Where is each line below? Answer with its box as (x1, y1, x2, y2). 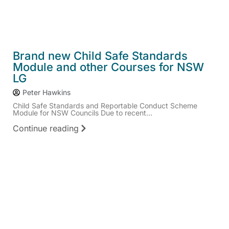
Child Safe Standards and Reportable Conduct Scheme (13, 101, 197, 110)
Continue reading (13, 123, 79, 133)
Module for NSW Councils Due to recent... (13, 108, 152, 118)
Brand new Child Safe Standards (13, 49, 188, 63)
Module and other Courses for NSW (13, 60, 204, 74)
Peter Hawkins (22, 88, 71, 97)
